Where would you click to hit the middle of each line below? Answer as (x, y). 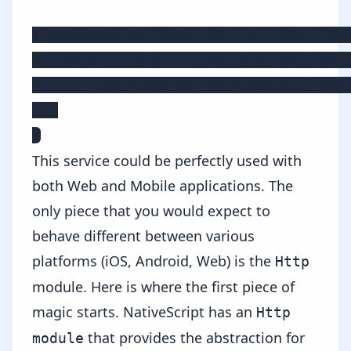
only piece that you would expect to (151, 210)
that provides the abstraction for (194, 337)
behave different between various (143, 235)
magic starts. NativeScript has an (144, 311)
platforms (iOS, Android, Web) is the (154, 261)
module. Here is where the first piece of (163, 286)
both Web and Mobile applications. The (163, 185)
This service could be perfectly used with (167, 160)
